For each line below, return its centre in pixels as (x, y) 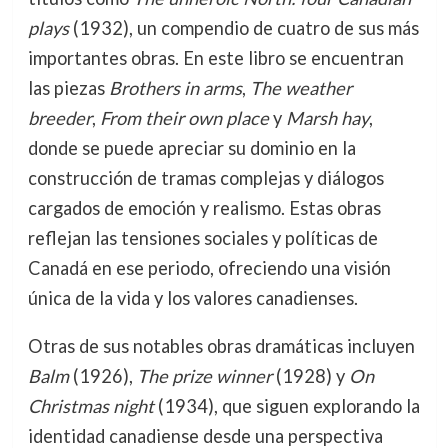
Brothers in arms (175, 88)
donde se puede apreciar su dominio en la (191, 148)
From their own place (184, 118)
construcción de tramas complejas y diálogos (205, 178)
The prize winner (204, 376)
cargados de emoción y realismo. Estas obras (204, 208)
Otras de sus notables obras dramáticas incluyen (221, 346)
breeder (59, 118)
